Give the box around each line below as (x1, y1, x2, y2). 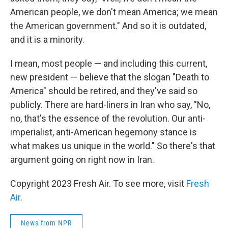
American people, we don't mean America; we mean (10, 7, 218, 17)
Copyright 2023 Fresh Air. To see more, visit (10, 178, 186, 189)
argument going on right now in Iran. (10, 154, 154, 165)
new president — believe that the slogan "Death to (10, 72, 209, 82)
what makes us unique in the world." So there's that (10, 140, 215, 151)
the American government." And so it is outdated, (10, 20, 206, 31)
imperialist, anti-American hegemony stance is (10, 127, 197, 137)
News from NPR (21, 219, 72, 227)
